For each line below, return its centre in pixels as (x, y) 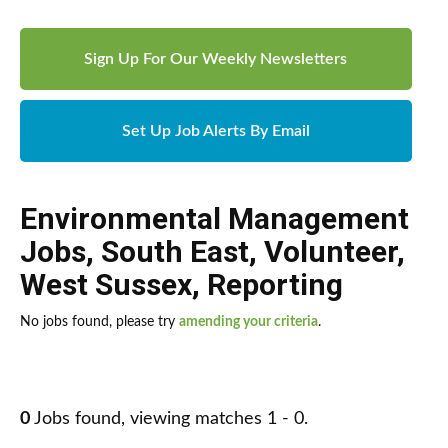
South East (175, 252)
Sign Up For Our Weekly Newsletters (216, 59)
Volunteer (330, 252)
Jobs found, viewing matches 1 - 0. (169, 419)
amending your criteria (248, 322)
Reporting (275, 285)
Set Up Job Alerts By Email (215, 131)
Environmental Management (214, 219)
